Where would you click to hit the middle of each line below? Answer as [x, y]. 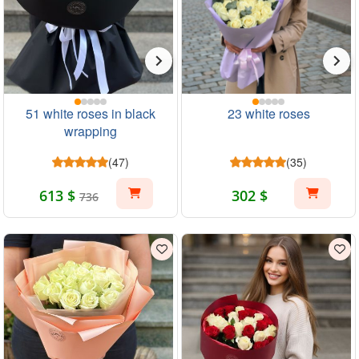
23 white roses [268, 113]
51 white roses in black [91, 113]
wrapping [91, 131]
